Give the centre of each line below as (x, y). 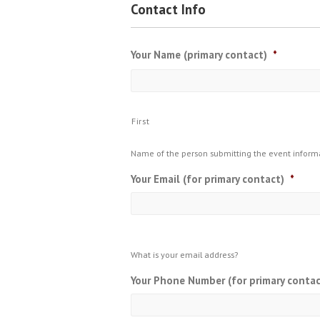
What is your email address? (184, 255)
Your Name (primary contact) (199, 55)
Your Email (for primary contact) (207, 179)
